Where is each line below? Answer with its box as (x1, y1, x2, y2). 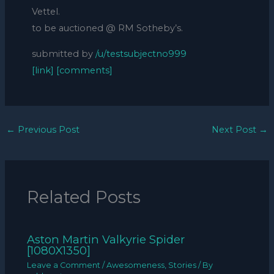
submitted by (31, 48, 95, 59)
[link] (31, 64, 54, 76)
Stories (168, 261, 197, 270)
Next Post (212, 124, 259, 135)
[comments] (56, 64, 113, 76)
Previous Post (15, 124, 80, 135)
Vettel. (31, 6, 60, 18)
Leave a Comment (27, 261, 101, 270)
